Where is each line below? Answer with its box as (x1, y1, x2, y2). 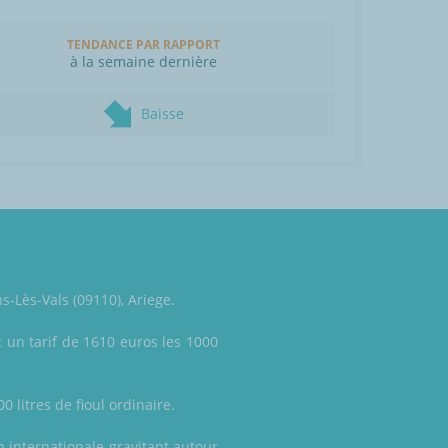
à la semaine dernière (70, 52, 217, 72)
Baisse (141, 104, 184, 124)
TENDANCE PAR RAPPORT (67, 36, 220, 54)
